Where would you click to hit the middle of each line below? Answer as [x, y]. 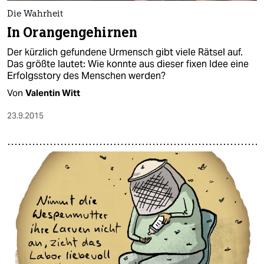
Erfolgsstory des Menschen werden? [86, 76]
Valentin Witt [53, 93]
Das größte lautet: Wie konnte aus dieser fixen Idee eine [128, 64]
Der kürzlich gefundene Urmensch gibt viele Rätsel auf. [125, 52]
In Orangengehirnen [72, 33]
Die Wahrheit [35, 15]
